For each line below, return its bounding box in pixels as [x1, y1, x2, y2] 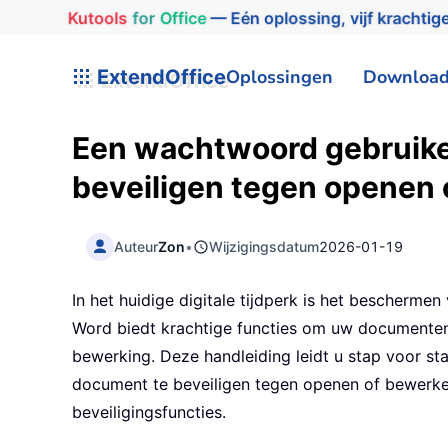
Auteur [114, 237, 159, 255]
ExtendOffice [92, 64, 226, 89]
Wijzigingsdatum [209, 237, 320, 255]
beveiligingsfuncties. [72, 402, 226, 423]
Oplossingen [226, 64, 333, 89]
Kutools [61, 7, 123, 28]
